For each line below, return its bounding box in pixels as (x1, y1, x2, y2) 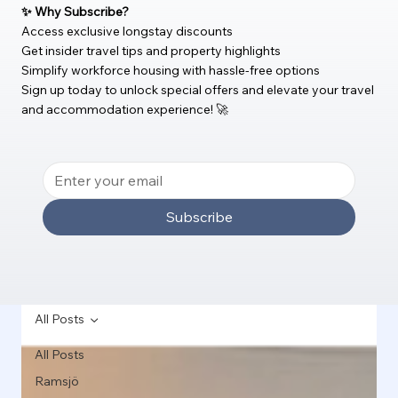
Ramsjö (35, 373, 79, 390)
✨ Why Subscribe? (21, 4, 129, 20)
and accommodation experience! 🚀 (21, 101, 228, 118)
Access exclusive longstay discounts (21, 23, 233, 40)
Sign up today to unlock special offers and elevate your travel (21, 82, 374, 99)
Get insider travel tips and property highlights (21, 43, 281, 60)
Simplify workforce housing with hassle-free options (21, 62, 320, 79)
